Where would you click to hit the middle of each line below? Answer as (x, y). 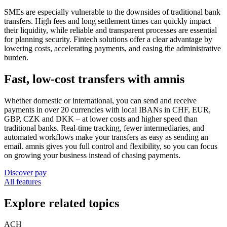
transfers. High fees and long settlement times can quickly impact (107, 21)
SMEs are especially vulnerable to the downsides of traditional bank (112, 12)
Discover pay (25, 172)
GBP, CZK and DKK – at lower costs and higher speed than (101, 119)
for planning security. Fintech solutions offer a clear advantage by (108, 39)
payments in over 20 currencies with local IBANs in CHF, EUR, (107, 109)
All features (23, 181)
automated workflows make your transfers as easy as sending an (106, 137)
